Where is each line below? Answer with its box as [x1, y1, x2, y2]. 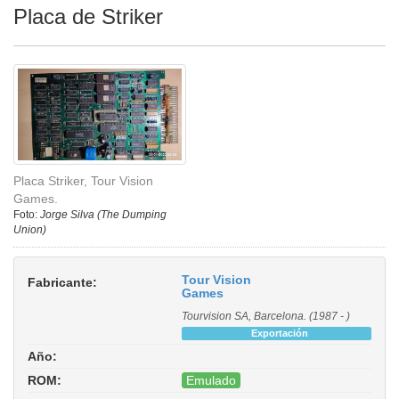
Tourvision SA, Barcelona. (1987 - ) [182, 310, 350, 322]
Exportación [250, 328, 308, 339]
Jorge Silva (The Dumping [40, 208, 167, 222]
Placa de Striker [13, 4, 163, 28]
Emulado [186, 373, 236, 388]
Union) [13, 224, 46, 237]
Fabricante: [28, 275, 97, 290]
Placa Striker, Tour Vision [13, 174, 153, 189]
